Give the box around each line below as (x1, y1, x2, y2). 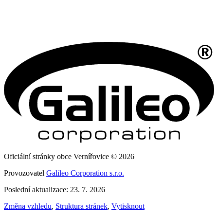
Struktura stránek (55, 202, 108, 211)
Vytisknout (111, 202, 145, 211)
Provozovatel (4, 169, 46, 178)
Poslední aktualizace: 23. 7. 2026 (4, 185, 105, 194)
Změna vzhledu (4, 202, 52, 211)
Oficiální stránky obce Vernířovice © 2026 (4, 152, 134, 161)
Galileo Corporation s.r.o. (46, 169, 124, 178)
